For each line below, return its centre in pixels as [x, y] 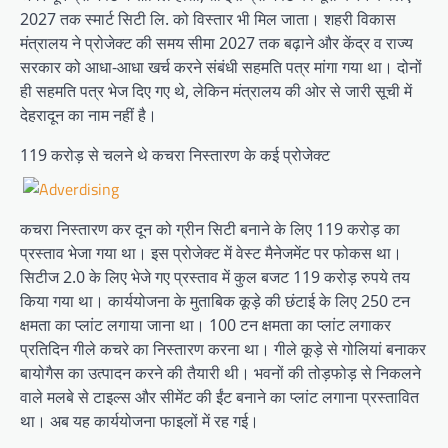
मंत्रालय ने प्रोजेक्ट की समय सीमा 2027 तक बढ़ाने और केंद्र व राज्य [216, 43]
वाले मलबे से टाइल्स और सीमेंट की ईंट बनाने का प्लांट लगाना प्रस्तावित [219, 397]
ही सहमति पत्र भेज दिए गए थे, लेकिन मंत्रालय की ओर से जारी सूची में [216, 91]
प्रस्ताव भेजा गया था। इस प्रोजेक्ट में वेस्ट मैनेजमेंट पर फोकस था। [211, 253]
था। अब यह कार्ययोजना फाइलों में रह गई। [139, 421]
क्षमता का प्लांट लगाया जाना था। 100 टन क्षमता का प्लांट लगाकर [205, 325]
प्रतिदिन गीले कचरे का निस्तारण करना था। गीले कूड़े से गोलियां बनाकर [223, 349]
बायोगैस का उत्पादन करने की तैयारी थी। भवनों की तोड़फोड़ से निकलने [220, 373]
